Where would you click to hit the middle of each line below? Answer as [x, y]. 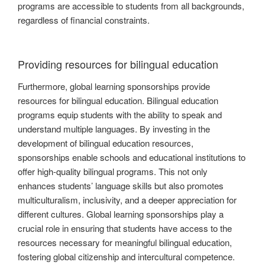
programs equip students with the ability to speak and [120, 115]
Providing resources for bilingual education [118, 64]
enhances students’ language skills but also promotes [121, 186]
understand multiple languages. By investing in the [114, 129]
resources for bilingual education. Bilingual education [118, 101]
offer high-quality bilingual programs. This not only [113, 172]
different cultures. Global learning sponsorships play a [121, 214]
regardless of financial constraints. [84, 20]
